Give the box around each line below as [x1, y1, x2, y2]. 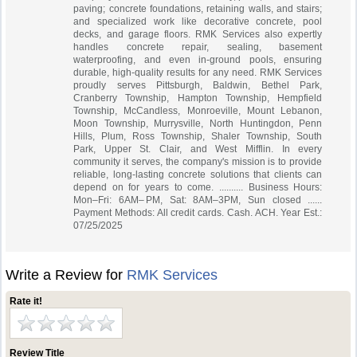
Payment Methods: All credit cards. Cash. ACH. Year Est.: [73, 207, 323, 218]
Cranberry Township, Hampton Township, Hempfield [73, 92, 323, 104]
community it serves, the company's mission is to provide [73, 156, 323, 167]
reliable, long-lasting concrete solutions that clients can [73, 169, 323, 180]
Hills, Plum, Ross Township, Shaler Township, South [73, 131, 323, 142]
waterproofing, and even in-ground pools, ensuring [73, 54, 323, 65]
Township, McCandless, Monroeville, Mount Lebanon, [73, 105, 323, 116]
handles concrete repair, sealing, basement [73, 41, 323, 53]
